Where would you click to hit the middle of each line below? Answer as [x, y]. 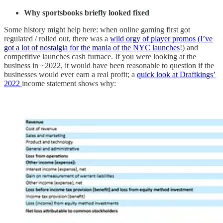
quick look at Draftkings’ [176, 74]
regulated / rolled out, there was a [57, 38]
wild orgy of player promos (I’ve [161, 38]
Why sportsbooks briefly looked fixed [87, 12]
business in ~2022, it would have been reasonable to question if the [109, 65]
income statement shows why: [69, 83]
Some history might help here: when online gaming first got [97, 29]
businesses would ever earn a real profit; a [70, 74]
